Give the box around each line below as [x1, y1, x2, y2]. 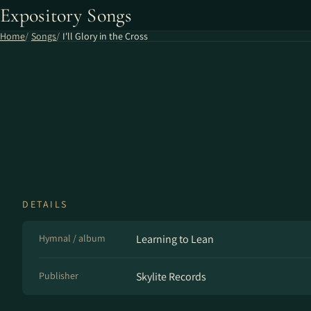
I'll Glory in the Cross [62, 30, 148, 42]
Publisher [39, 269, 78, 282]
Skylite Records [136, 269, 206, 284]
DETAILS [22, 198, 68, 210]
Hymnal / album [39, 232, 106, 244]
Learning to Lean [136, 232, 214, 246]
